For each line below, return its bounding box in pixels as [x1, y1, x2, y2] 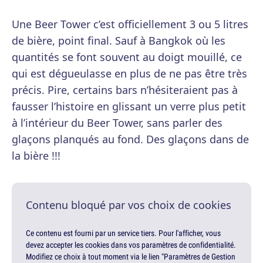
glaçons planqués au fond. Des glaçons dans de [12, 132, 249, 147]
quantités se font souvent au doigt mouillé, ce [12, 50, 242, 65]
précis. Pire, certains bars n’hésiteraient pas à [12, 83, 238, 97]
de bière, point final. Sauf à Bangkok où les [12, 33, 225, 48]
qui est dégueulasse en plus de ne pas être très [12, 66, 247, 81]
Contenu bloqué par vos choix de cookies [26, 198, 231, 213]
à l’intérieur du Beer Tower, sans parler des [12, 116, 222, 130]
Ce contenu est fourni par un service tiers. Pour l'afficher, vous [26, 228, 221, 239]
